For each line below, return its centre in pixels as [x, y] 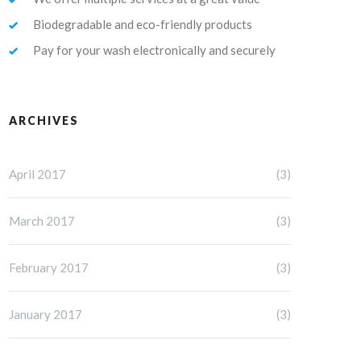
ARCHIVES [44, 120]
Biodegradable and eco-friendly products [143, 24]
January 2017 [46, 314]
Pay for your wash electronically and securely [154, 50]
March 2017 [42, 221]
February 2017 [49, 268]
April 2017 [37, 174]
